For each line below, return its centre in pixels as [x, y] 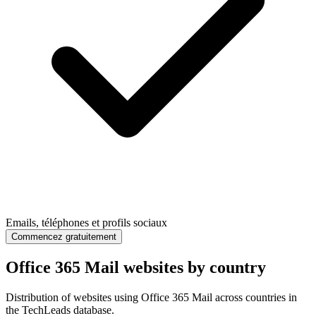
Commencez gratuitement [64, 237]
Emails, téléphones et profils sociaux [86, 223]
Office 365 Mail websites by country [136, 268]
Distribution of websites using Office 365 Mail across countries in [151, 298]
